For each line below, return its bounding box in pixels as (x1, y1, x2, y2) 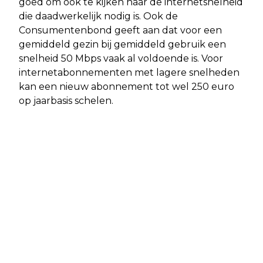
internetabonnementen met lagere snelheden (19, 66, 240, 78)
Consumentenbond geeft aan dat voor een (19, 24, 222, 36)
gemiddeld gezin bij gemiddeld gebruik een (19, 38, 226, 50)
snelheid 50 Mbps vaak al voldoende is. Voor (19, 52, 223, 64)
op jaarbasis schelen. (19, 95, 118, 106)
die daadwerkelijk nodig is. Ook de (19, 10, 178, 22)
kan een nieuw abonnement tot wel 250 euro (19, 80, 234, 92)
